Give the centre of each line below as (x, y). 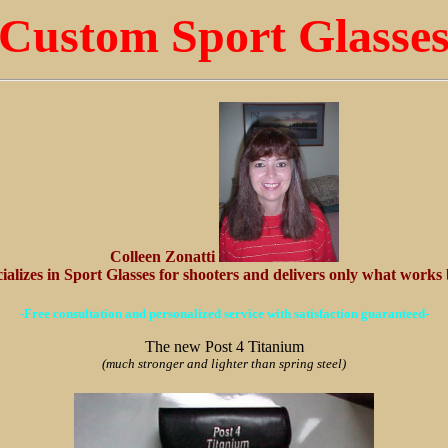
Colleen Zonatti (164, 257)
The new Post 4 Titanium (224, 346)
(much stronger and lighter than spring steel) (224, 363)
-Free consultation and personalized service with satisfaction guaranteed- (224, 313)
